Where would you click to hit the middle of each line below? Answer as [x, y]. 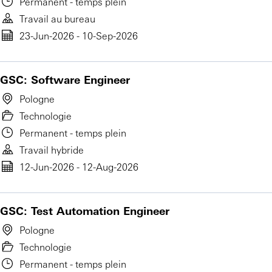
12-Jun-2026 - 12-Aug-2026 [79, 167]
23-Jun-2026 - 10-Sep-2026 [79, 36]
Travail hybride [52, 150]
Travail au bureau [57, 19]
